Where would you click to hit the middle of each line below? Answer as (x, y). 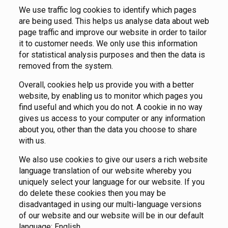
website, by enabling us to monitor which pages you (110, 96)
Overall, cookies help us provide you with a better (106, 85)
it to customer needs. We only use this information (108, 44)
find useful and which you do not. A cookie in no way (110, 107)
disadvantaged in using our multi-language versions (110, 205)
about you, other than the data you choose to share (108, 130)
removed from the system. (66, 66)
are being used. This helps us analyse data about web (114, 21)
